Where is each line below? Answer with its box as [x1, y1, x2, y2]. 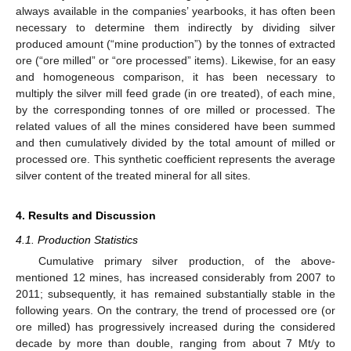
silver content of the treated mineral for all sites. [16, 168, 251, 182]
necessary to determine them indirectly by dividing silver [16, 20, 335, 34]
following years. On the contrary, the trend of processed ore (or [16, 304, 335, 317]
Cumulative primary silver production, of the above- [38, 255, 335, 267]
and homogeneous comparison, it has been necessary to [16, 70, 335, 83]
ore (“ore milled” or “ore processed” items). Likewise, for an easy [16, 53, 335, 67]
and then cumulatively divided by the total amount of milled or [16, 136, 335, 149]
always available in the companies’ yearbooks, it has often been [16, 4, 335, 17]
